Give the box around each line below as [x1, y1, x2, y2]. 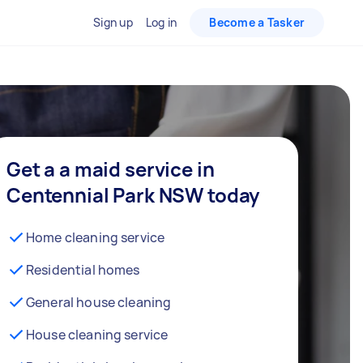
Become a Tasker [209, 15, 305, 30]
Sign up [93, 15, 133, 30]
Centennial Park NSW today [6, 181, 260, 208]
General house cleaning [26, 293, 172, 311]
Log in [145, 15, 177, 30]
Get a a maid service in [6, 156, 215, 182]
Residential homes [26, 261, 140, 279]
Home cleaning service [26, 228, 165, 246]
